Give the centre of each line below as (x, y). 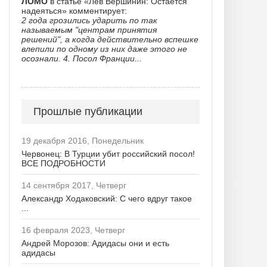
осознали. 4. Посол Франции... (82, 58)
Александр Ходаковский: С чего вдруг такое (107, 198)
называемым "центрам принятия (89, 30)
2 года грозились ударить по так (89, 20)
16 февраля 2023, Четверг (73, 230)
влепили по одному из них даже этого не (104, 49)
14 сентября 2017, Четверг (74, 185)
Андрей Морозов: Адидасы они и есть (95, 243)
